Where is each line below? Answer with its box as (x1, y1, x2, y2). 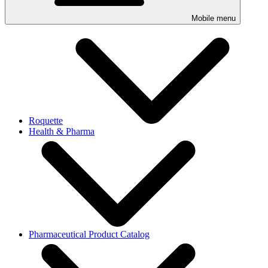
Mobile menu (191, 14, 236, 23)
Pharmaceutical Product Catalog (29, 229, 150, 239)
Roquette (29, 115, 63, 126)
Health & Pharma (29, 126, 95, 136)
